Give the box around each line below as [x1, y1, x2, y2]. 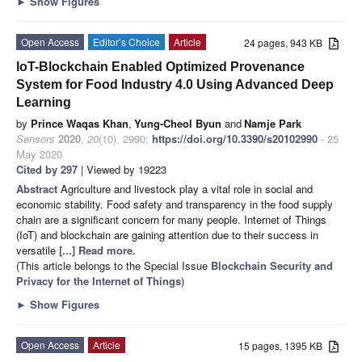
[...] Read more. [59, 242, 136, 259]
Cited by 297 [16, 162, 78, 178]
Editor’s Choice [93, 35, 160, 49]
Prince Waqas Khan [31, 116, 128, 132]
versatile [16, 242, 59, 259]
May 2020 [16, 146, 62, 162]
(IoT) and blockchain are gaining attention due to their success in [16, 227, 318, 243]
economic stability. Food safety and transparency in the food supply [16, 196, 333, 213]
